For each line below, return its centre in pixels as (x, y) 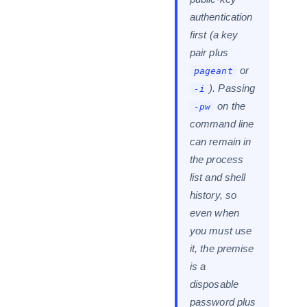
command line (222, 124)
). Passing (232, 88)
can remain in (221, 142)
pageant (213, 71)
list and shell (218, 177)
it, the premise (222, 249)
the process (217, 160)
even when (214, 213)
